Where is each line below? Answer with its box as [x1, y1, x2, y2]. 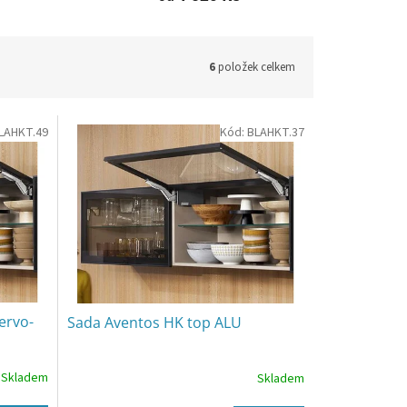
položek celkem [215, 58, 295, 75]
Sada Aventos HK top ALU [66, 312, 242, 333]
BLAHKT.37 [246, 124, 304, 143]
